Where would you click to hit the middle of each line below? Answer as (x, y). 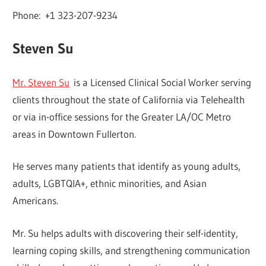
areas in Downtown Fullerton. (75, 134)
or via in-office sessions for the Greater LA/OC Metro (122, 116)
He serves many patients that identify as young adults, (127, 166)
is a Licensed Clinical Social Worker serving (161, 82)
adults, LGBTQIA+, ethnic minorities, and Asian (110, 183)
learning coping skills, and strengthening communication (132, 250)
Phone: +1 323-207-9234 (65, 15)
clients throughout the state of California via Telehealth (129, 99)
